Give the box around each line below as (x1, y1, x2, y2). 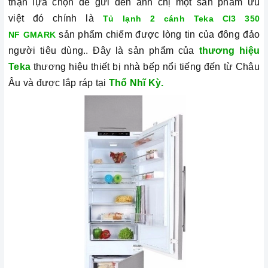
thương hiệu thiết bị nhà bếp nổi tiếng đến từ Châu (31, 62, 260, 72)
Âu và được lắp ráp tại (8, 78, 109, 89)
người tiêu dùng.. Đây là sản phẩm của (8, 45, 199, 56)
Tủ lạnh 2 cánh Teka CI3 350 (102, 14, 260, 24)
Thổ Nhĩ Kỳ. (108, 78, 164, 89)
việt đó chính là (8, 13, 103, 24)
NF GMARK (8, 30, 59, 40)
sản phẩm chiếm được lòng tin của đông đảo (59, 29, 260, 40)
